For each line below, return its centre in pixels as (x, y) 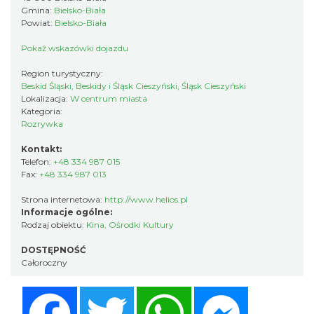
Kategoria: (43, 111)
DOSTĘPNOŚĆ (54, 250)
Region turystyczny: (63, 73)
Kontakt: (41, 149)
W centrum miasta (109, 98)
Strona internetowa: (63, 199)
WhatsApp (221, 292)
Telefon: (37, 162)
